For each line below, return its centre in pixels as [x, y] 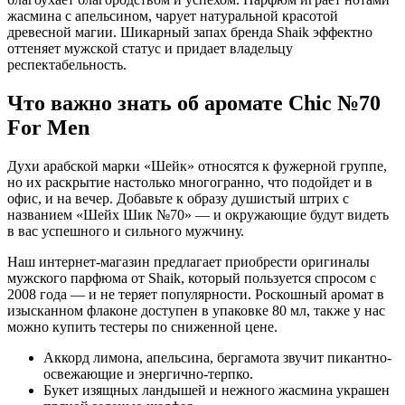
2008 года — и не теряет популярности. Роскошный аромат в [196, 294]
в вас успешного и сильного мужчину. [126, 231]
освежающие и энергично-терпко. [148, 373]
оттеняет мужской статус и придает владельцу [150, 48]
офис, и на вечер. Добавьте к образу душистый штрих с [178, 198]
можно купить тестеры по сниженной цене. [142, 326]
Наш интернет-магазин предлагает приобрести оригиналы [188, 261]
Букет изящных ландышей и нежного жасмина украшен [217, 390]
